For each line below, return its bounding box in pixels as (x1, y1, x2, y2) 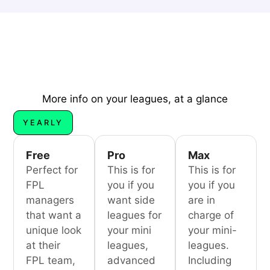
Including (188, 254, 232, 266)
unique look (26, 224, 82, 236)
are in (188, 193, 216, 206)
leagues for (107, 209, 162, 221)
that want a (26, 209, 82, 221)
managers (26, 193, 75, 206)
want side (107, 193, 155, 206)
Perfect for (26, 163, 78, 176)
